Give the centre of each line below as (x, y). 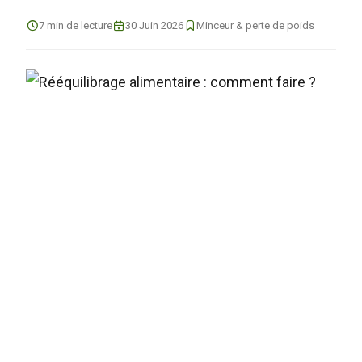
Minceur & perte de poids (255, 25)
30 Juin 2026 (154, 25)
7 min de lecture (76, 25)
